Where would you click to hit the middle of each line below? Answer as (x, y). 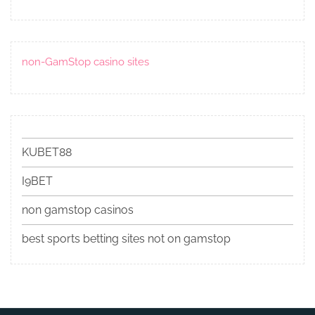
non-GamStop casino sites (85, 62)
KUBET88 (47, 152)
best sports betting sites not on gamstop (126, 238)
